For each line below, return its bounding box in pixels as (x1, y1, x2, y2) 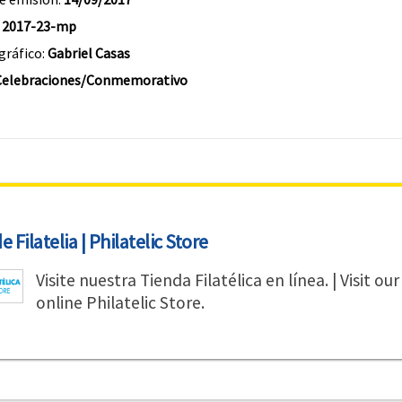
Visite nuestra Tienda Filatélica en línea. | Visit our (35, 269, 399, 291)
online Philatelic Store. (35, 292, 205, 313)
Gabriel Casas (47, 44, 130, 62)
